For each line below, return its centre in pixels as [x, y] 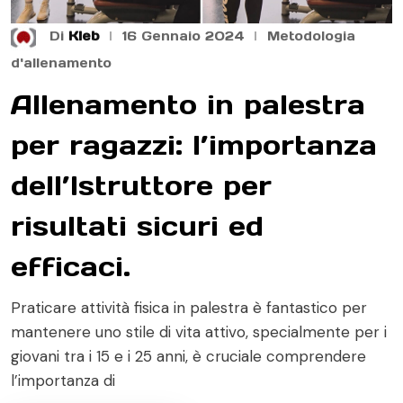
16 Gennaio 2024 [184, 36]
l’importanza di [63, 380]
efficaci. [71, 266]
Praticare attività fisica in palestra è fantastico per [189, 307]
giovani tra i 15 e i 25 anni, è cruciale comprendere [188, 356]
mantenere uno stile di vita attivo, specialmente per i [199, 331]
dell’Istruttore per [141, 185]
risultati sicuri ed [137, 225]
